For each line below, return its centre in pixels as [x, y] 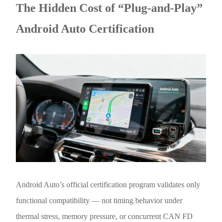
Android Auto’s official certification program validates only [108, 184]
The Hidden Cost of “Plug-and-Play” [110, 8]
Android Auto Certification [85, 29]
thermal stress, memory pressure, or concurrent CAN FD [105, 216]
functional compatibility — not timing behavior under [99, 200]
